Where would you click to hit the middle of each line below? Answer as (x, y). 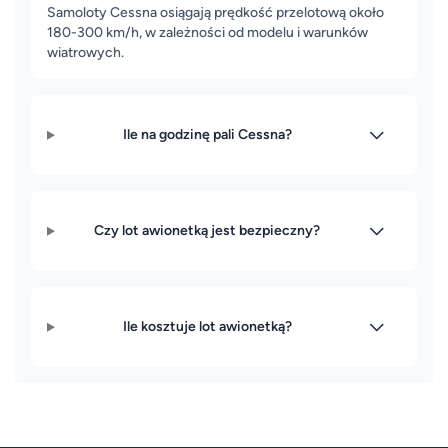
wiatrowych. (85, 53)
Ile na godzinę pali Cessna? (207, 135)
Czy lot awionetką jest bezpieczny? (207, 231)
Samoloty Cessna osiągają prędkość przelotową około (215, 13)
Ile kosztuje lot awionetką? (207, 327)
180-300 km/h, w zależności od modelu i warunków (207, 33)
